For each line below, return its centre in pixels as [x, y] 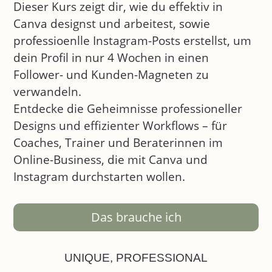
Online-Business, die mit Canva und [111, 160]
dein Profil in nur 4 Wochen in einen [111, 58]
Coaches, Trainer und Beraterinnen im [118, 143]
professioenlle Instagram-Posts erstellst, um [133, 41]
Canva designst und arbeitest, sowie [112, 24]
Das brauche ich [136, 217]
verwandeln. [49, 92]
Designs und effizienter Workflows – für [121, 126]
